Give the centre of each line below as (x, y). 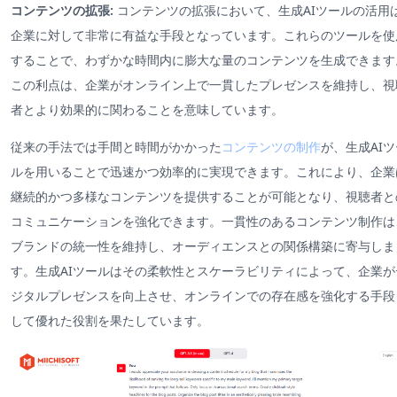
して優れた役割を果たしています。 (110, 321)
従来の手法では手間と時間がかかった (116, 147)
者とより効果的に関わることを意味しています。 (147, 109)
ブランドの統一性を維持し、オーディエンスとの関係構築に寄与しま (203, 246)
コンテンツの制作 (271, 147)
